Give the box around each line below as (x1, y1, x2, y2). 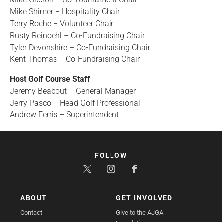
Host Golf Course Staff (10, 74, 90, 84)
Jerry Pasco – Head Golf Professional (10, 98, 140, 108)
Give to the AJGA (116, 208, 163, 216)
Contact (20, 208, 43, 216)
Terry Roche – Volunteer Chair (10, 18, 113, 28)
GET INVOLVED (116, 193, 172, 202)
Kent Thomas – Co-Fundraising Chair (10, 54, 140, 64)
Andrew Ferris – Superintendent (10, 110, 119, 119)
